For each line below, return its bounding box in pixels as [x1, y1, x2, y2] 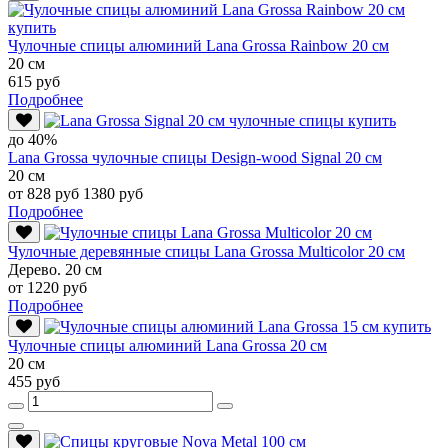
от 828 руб [8, 184, 83, 202]
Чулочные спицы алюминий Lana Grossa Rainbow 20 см [8, 36, 389, 54]
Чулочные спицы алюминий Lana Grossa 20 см [8, 336, 327, 354]
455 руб [8, 372, 60, 390]
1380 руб [83, 184, 143, 202]
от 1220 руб [8, 278, 87, 296]
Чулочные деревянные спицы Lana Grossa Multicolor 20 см [8, 242, 405, 260]
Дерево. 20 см [8, 260, 102, 278]
